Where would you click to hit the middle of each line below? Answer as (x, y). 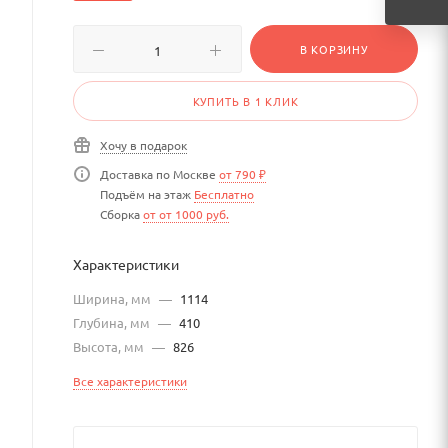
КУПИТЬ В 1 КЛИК (245, 101)
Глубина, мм (113, 322)
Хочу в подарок (143, 145)
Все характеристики (130, 381)
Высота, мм (110, 346)
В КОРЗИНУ (333, 49)
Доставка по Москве (159, 174)
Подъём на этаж (147, 194)
